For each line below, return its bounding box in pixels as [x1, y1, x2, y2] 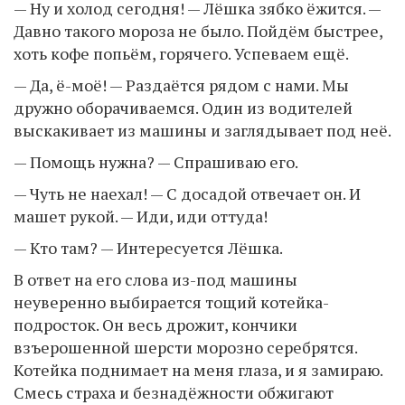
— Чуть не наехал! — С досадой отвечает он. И [14, 182, 361, 204]
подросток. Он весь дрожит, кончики [14, 313, 297, 335]
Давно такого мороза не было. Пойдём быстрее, [14, 19, 382, 42]
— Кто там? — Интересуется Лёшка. [14, 236, 283, 259]
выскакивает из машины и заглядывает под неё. [14, 118, 391, 141]
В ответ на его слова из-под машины [14, 268, 297, 290]
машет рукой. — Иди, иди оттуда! [14, 204, 268, 227]
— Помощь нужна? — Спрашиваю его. [14, 150, 298, 173]
